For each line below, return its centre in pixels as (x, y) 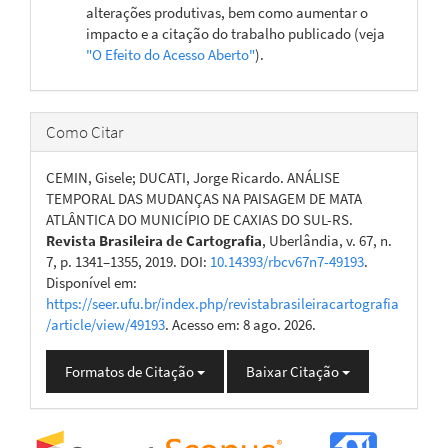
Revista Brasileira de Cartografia (154, 240)
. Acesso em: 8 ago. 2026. (240, 324)
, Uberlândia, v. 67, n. (327, 240)
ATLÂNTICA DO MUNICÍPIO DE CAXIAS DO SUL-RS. (199, 219)
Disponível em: (91, 282)
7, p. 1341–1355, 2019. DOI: (128, 261)
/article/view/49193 (105, 324)
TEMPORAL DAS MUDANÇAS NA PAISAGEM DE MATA (204, 198)
